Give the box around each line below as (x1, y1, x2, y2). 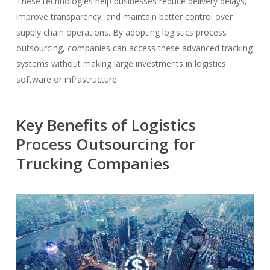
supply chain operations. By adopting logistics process (16, 26, 227, 38)
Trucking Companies (16, 152, 169, 174)
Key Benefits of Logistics (16, 113, 196, 136)
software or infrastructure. (16, 73, 119, 85)
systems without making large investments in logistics (16, 57, 226, 69)
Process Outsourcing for (16, 133, 195, 155)
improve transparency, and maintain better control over (16, 10, 233, 22)
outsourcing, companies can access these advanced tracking (16, 42, 253, 54)
